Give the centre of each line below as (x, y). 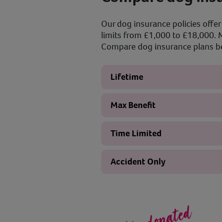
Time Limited (136, 133)
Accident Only (138, 162)
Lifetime (127, 77)
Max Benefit (133, 105)
